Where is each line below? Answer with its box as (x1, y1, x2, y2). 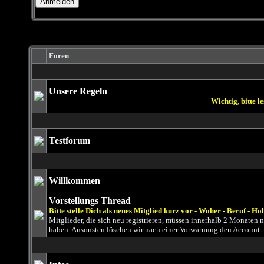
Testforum (48, 136, 90, 146)
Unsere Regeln (48, 86, 107, 96)
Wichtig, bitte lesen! (170, 97, 236, 105)
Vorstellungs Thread (48, 196, 131, 206)
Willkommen (48, 176, 100, 186)
